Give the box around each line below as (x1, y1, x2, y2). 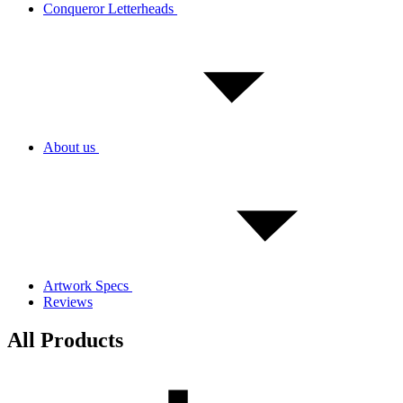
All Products (7, 327, 123, 352)
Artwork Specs (43, 278, 132, 293)
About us (43, 139, 99, 155)
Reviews (43, 294, 93, 309)
